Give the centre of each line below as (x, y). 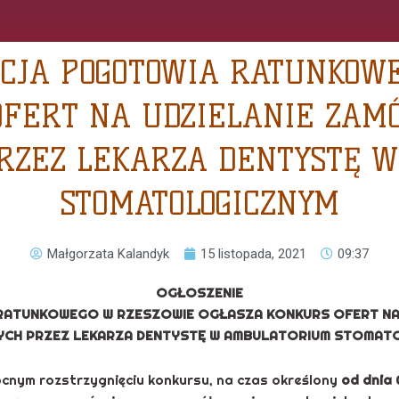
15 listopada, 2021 (253, 253)
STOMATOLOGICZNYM (199, 203)
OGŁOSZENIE (199, 292)
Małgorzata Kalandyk (108, 253)
